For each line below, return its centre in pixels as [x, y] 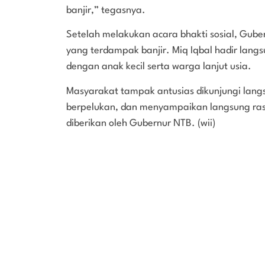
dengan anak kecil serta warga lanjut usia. [159, 67]
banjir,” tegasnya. [106, 10]
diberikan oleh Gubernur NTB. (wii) [141, 123]
